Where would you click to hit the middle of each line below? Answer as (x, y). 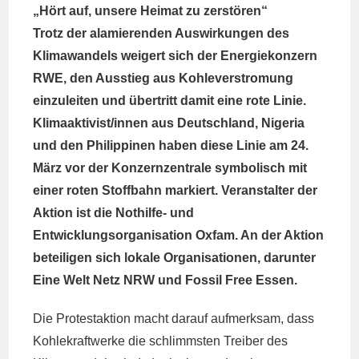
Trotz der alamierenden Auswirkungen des (161, 33)
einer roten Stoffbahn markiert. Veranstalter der (175, 190)
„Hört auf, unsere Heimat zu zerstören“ (151, 11)
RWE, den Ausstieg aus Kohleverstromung (163, 78)
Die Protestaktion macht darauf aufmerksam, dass (174, 319)
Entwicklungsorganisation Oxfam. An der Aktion (179, 235)
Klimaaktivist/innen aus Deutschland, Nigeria (169, 123)
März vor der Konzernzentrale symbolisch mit (170, 168)
